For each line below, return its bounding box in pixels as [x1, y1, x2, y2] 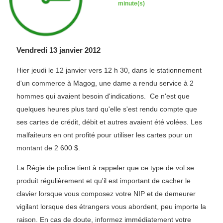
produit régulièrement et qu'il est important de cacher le [16, 177, 191, 185]
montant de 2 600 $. [16, 144, 80, 152]
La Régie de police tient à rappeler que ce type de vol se [16, 164, 194, 172]
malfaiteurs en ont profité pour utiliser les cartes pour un [16, 131, 193, 139]
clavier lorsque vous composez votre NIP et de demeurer [16, 190, 196, 198]
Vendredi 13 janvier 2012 [16, 46, 101, 54]
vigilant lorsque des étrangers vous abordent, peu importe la [16, 203, 206, 211]
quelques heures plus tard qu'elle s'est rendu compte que [16, 105, 197, 113]
